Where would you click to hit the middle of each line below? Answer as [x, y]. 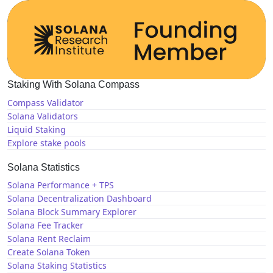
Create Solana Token [49, 252]
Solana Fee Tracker [45, 225]
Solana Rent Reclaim [49, 239]
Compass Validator [45, 102]
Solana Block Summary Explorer [72, 212]
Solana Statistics [44, 167]
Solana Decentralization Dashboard [80, 199]
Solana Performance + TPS [61, 185]
